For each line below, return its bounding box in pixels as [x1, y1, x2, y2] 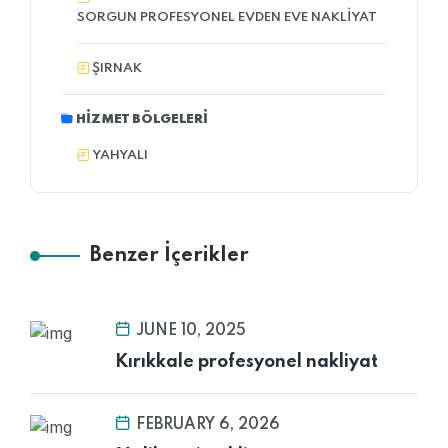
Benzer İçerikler [90, 246, 249, 267]
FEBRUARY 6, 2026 [136, 417, 280, 434]
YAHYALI [92, 149, 148, 163]
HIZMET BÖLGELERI [76, 113, 208, 127]
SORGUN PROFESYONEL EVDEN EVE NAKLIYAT [77, 11, 377, 25]
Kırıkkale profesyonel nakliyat [115, 353, 378, 372]
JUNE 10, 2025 [136, 323, 246, 340]
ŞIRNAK [92, 62, 142, 76]
